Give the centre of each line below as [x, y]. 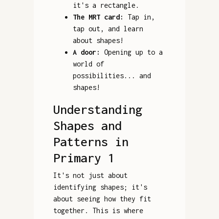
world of [88, 64]
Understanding [98, 109]
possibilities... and [112, 75]
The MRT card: [98, 17]
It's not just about [90, 175]
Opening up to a [131, 52]
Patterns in [91, 141]
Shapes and [87, 125]
